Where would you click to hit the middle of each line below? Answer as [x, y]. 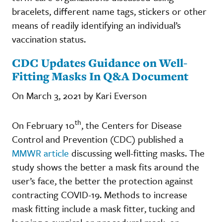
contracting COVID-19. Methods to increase [100, 194]
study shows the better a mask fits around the [106, 166]
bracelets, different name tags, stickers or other [109, 11]
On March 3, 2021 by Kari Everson [79, 95]
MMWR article [40, 153]
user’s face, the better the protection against [103, 180]
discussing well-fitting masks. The [137, 153]
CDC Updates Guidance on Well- [100, 62]
